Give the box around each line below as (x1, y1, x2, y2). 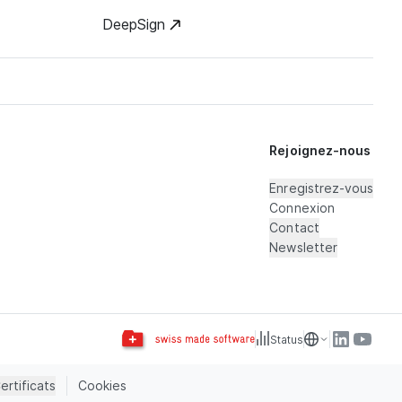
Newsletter (269, 240, 337, 256)
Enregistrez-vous (269, 180, 373, 197)
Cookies (78, 378, 127, 394)
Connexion (269, 200, 335, 216)
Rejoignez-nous (269, 143, 371, 159)
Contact (269, 220, 319, 236)
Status (269, 332, 303, 346)
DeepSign (101, 15, 165, 34)
